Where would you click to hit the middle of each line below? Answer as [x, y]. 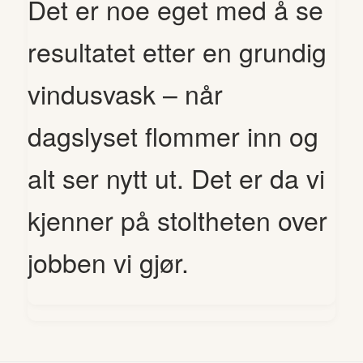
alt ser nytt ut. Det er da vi [176, 178]
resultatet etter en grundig [177, 51]
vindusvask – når [125, 94]
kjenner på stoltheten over [177, 220]
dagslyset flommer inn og [173, 136]
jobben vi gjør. [108, 262]
